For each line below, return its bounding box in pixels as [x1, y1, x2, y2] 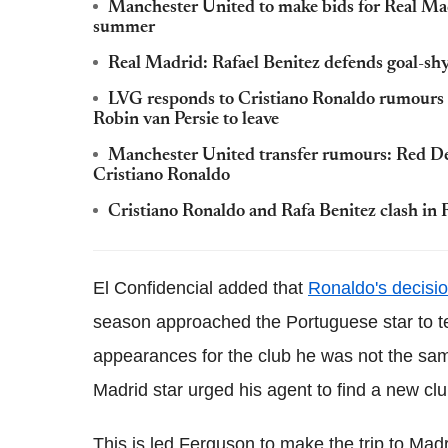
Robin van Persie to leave [93, 110, 279, 129]
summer [93, 18, 155, 37]
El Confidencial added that [93, 277, 308, 298]
